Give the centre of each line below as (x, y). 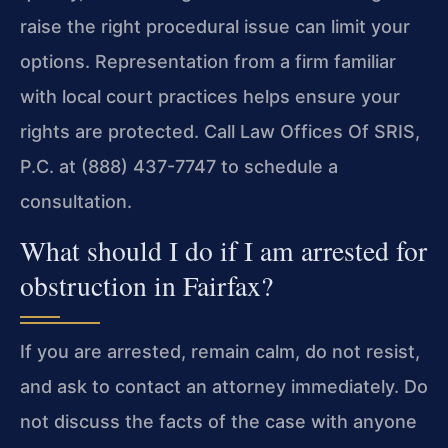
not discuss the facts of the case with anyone (218, 422)
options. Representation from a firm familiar (208, 61)
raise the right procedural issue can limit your (215, 26)
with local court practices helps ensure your (210, 96)
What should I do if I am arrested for (223, 251)
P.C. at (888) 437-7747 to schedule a (179, 166)
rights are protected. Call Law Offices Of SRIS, (220, 131)
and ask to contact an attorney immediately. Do (224, 387)
